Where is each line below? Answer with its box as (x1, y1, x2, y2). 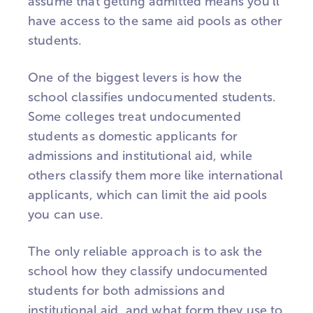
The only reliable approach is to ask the (28, 244, 262, 259)
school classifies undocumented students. (28, 90, 276, 105)
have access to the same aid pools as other (28, 14, 283, 29)
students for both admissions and (28, 283, 225, 298)
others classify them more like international (28, 168, 284, 183)
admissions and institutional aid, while (28, 149, 252, 163)
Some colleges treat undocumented (28, 110, 241, 124)
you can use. (28, 208, 107, 222)
